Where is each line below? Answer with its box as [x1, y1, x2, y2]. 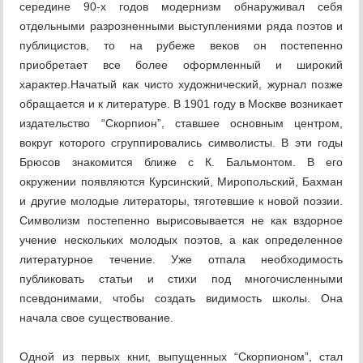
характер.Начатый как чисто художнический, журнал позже [19, 78, 344, 92]
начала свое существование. [19, 311, 174, 325]
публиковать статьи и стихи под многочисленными [19, 272, 344, 286]
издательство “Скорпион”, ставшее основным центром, [19, 117, 344, 130]
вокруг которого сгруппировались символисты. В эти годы [19, 136, 344, 150]
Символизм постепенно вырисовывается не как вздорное [19, 214, 344, 228]
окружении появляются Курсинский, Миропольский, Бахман [19, 175, 344, 189]
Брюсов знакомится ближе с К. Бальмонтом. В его [19, 156, 344, 169]
